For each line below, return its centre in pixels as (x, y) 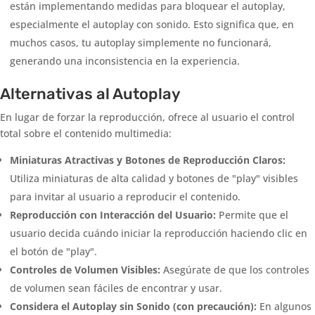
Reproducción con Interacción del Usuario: (113, 215)
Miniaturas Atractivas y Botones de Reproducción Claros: (148, 160)
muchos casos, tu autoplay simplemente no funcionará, (141, 43)
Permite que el (252, 215)
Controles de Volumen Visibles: (85, 270)
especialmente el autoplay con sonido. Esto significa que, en (152, 25)
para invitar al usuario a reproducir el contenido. (125, 197)
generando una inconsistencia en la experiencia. (125, 61)
